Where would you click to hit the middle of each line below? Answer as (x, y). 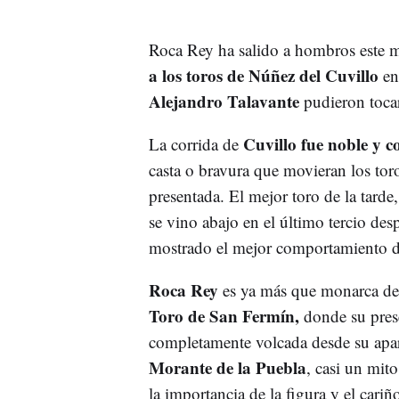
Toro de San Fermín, (224, 315)
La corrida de (195, 143)
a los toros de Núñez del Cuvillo (265, 75)
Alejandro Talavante (224, 101)
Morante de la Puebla (227, 367)
